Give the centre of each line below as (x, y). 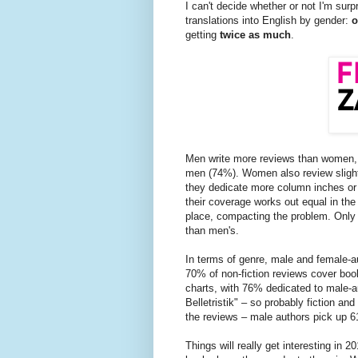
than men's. (212, 231)
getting (203, 35)
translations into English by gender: (268, 21)
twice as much (255, 35)
